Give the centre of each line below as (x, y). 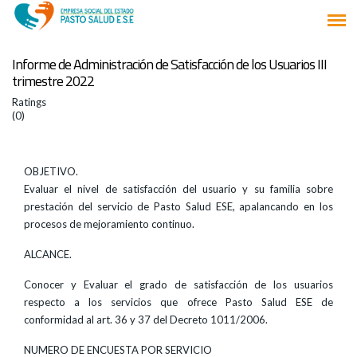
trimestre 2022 (53, 81)
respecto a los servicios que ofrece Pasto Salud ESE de (178, 302)
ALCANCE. (48, 254)
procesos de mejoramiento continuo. (109, 224)
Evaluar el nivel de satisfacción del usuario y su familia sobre (178, 189)
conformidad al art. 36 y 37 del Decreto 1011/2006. (146, 320)
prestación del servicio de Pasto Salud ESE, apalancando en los (178, 206)
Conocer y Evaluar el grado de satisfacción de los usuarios (178, 284)
